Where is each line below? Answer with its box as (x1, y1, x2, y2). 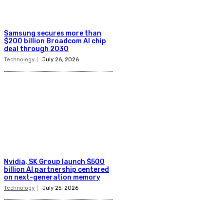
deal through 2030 (4, 44, 69, 53)
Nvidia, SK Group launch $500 (4, 158, 105, 166)
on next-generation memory (4, 173, 100, 182)
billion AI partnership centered (4, 165, 109, 174)
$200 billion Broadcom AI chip (4, 36, 106, 45)
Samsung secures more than (4, 29, 101, 37)
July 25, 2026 (42, 185, 78, 192)
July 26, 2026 (42, 56, 79, 63)
